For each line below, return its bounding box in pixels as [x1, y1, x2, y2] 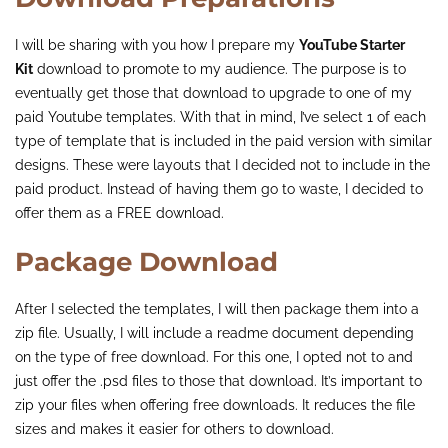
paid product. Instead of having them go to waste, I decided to [15, 180, 423, 197]
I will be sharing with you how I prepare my [15, 36, 299, 53]
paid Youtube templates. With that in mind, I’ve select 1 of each [15, 108, 426, 125]
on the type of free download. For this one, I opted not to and [15, 348, 413, 365]
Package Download [15, 245, 278, 278]
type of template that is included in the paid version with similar [15, 132, 432, 149]
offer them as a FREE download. [15, 204, 228, 221]
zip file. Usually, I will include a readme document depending [15, 324, 414, 341]
